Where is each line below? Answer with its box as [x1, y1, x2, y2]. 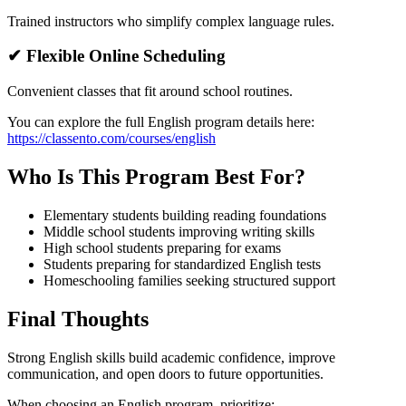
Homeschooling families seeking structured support [43, 273, 335, 288]
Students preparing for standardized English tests [43, 256, 321, 272]
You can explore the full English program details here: [7, 114, 314, 130]
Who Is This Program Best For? [7, 165, 305, 189]
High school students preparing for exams [43, 240, 281, 256]
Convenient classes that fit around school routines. [7, 83, 293, 100]
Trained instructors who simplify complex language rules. [7, 13, 334, 29]
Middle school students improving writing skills [43, 224, 314, 239]
